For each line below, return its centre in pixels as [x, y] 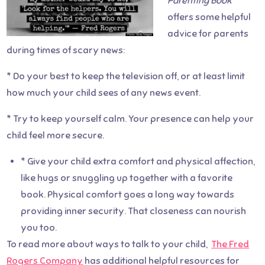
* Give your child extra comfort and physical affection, [138, 161]
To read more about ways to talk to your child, [109, 244]
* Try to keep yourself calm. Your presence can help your [130, 119]
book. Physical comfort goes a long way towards [128, 195]
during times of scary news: [66, 50]
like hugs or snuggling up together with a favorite [127, 178]
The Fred [230, 244]
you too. [39, 228]
